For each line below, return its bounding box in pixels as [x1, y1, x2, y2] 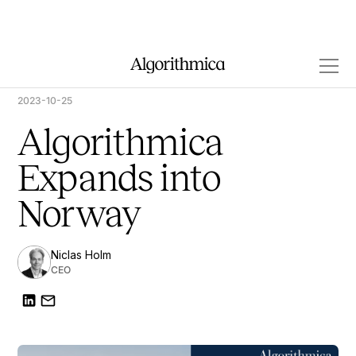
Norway [17, 192, 141, 234]
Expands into [17, 157, 220, 199]
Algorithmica [17, 121, 223, 163]
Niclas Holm [51, 248, 111, 261]
